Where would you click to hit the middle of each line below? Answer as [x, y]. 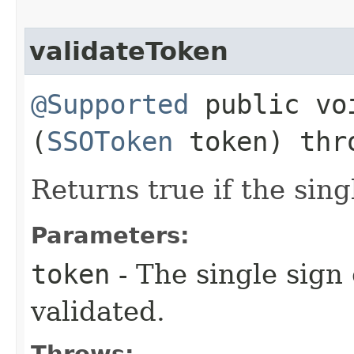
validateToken [129, 51]
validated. [98, 311]
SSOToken [110, 141]
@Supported [110, 104]
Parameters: [110, 235]
